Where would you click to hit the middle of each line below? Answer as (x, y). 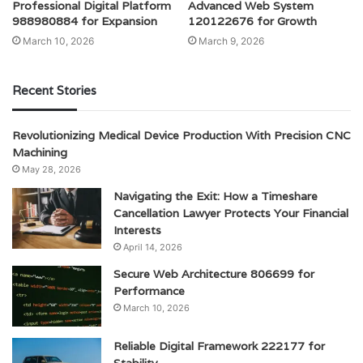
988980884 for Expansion (85, 21)
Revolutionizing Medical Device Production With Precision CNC (181, 136)
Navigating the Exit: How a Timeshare (216, 196)
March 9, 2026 (231, 41)
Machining (40, 153)
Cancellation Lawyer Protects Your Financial (231, 214)
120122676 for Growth (252, 21)
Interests (137, 231)
